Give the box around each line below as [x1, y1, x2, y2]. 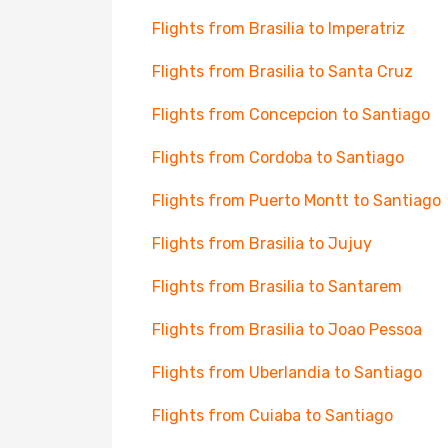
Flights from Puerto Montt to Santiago [152, 191, 441, 210]
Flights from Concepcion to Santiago [152, 105, 430, 124]
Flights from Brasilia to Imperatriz [152, 19, 405, 38]
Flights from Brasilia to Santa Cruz [152, 62, 413, 81]
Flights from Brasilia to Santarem [152, 277, 402, 296]
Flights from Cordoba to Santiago [152, 148, 404, 167]
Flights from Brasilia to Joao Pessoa [152, 320, 422, 339]
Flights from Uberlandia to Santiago [152, 363, 422, 382]
